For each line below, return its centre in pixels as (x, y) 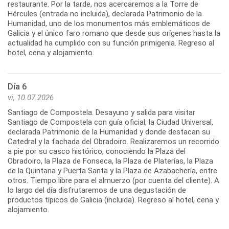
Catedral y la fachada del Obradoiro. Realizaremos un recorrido (113, 142)
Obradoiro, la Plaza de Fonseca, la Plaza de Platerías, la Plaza (110, 161)
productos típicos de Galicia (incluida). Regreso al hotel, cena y (113, 200)
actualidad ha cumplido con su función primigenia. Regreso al (111, 43)
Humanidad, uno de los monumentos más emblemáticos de (109, 24)
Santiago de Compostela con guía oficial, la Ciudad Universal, (110, 122)
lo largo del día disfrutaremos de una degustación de (97, 190)
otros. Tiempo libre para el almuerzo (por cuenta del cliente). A (113, 181)
